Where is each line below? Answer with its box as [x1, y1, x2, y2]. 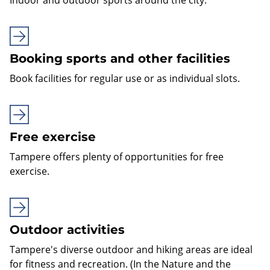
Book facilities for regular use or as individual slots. [10, 71, 240, 85]
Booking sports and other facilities [10, 51, 230, 66]
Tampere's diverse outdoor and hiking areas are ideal [10, 242, 253, 256]
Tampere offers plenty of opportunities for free [10, 149, 224, 163]
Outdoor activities [10, 222, 125, 237]
